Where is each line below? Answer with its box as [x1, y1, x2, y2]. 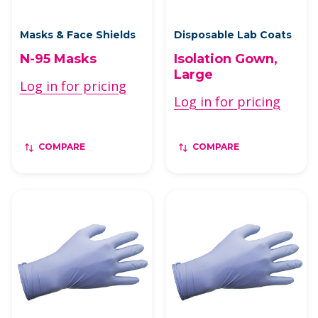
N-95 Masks [19, 51, 97, 67]
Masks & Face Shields [19, 28, 136, 41]
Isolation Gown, [174, 51, 278, 67]
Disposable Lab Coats [174, 28, 292, 41]
